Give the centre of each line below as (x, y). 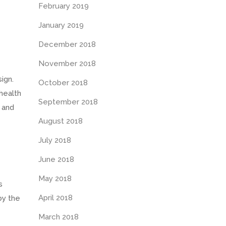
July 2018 (55, 140)
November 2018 (67, 64)
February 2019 (64, 6)
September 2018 (68, 102)
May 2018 (55, 179)
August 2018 (61, 121)
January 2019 (61, 25)
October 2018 (63, 83)
